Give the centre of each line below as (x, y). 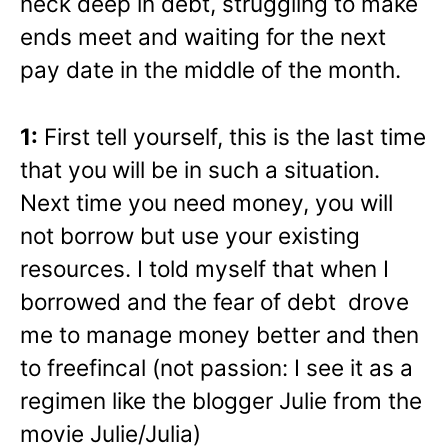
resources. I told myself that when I (204, 268)
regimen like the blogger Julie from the (221, 400)
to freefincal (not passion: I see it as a (216, 367)
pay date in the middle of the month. (210, 69)
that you (63, 169)
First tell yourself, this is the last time (232, 136)
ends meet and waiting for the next (203, 36)
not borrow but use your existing (190, 235)
